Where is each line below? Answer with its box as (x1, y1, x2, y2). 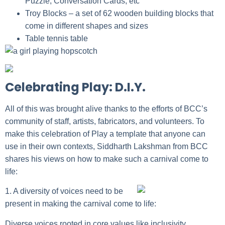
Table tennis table (25, 34, 88, 43)
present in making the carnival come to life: (5, 199, 156, 208)
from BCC (171, 142, 208, 151)
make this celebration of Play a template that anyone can (5, 129, 205, 138)
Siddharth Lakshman (97, 142, 171, 151)
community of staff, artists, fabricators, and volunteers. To (5, 117, 204, 126)
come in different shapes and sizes (25, 21, 148, 30)
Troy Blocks (25, 9, 69, 18)
